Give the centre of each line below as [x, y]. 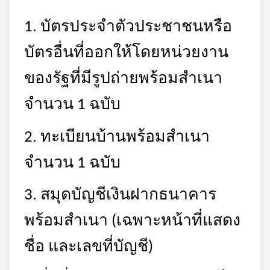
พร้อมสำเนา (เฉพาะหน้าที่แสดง [132, 222]
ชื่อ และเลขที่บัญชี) [89, 248]
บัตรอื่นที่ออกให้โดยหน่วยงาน [126, 53]
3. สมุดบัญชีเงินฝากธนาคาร [120, 196]
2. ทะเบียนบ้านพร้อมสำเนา [117, 137]
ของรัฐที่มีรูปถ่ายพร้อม [101, 79]
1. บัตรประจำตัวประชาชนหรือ [128, 27]
